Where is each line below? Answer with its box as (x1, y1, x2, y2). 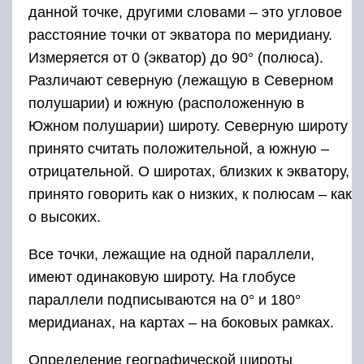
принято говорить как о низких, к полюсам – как (28, 185, 352, 202)
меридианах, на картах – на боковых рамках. (28, 314, 334, 331)
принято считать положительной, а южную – (28, 140, 329, 157)
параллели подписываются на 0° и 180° (28, 291, 301, 308)
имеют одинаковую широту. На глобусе (28, 268, 296, 285)
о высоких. (28, 208, 101, 225)
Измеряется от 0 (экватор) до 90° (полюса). (28, 49, 323, 66)
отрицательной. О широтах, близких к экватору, (28, 162, 349, 180)
